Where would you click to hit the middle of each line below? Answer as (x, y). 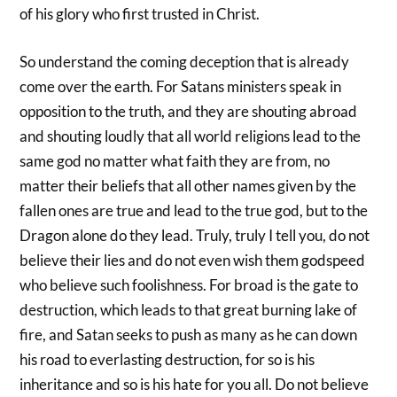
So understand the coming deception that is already (185, 61)
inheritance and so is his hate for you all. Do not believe (195, 384)
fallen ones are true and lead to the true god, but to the (194, 210)
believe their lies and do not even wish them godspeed (193, 260)
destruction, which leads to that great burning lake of (189, 309)
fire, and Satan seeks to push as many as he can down (189, 334)
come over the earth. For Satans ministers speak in (181, 86)
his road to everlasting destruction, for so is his (167, 359)
